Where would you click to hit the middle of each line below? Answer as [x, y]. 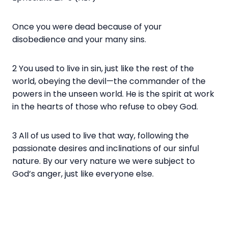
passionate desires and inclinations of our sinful [106, 148]
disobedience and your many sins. [80, 39]
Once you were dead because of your [87, 26]
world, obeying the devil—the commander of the [109, 81]
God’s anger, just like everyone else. [84, 174]
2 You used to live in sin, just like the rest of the [103, 68]
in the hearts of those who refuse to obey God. [106, 106]
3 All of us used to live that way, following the [101, 135]
